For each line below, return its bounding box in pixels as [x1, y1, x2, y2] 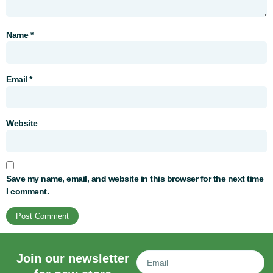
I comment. [6, 186, 49, 197]
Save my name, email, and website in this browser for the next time [6, 174, 263, 184]
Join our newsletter [16, 252, 129, 266]
